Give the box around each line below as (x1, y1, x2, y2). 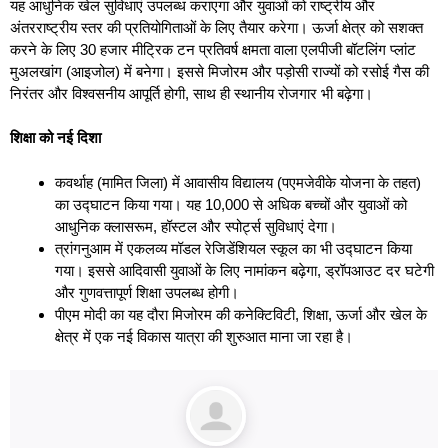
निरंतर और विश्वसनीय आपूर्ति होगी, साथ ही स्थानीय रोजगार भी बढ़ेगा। (10, 84, 373, 102)
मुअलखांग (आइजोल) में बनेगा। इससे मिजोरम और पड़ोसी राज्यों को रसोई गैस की (10, 62, 429, 80)
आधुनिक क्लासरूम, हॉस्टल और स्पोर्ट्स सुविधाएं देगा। (55, 217, 337, 235)
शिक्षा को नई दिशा (10, 129, 101, 146)
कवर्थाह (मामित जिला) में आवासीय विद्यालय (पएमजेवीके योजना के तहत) (55, 173, 421, 191)
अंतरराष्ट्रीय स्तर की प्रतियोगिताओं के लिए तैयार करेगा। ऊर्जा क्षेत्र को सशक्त (10, 18, 423, 36)
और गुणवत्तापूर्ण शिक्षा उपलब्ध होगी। (55, 283, 239, 301)
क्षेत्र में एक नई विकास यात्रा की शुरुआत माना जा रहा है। (55, 327, 353, 345)
